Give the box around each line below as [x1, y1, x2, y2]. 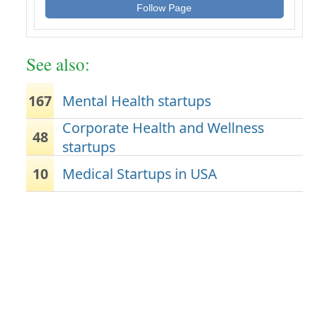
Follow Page [137, 2, 192, 13]
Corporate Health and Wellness [62, 117, 265, 137]
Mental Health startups [62, 91, 212, 110]
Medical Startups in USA [62, 163, 218, 183]
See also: [25, 52, 90, 76]
